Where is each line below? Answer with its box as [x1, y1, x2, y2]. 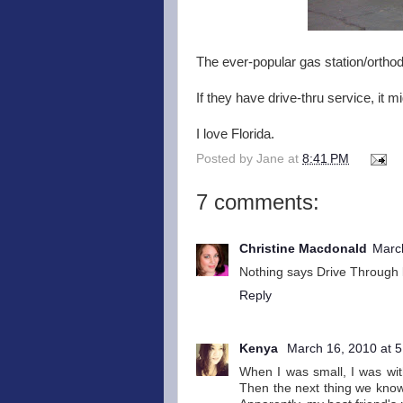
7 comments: [196, 189, 319, 214]
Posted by [196, 151, 256, 166]
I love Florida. [196, 127, 274, 141]
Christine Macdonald [239, 242, 367, 256]
